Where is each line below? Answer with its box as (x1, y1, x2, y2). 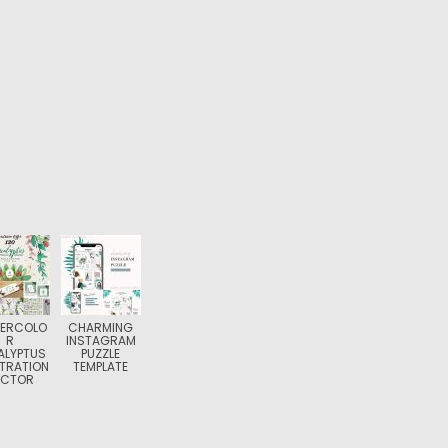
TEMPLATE (73, 358, 129, 375)
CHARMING (68, 319, 134, 336)
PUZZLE (81, 345, 121, 362)
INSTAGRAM (65, 332, 136, 349)
